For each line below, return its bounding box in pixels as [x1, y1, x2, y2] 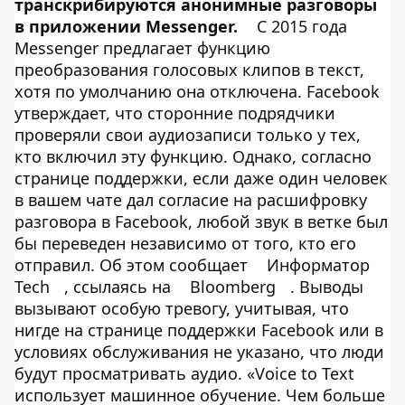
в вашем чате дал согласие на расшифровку [14, 189, 367, 211]
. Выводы [290, 276, 363, 297]
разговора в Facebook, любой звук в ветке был [14, 211, 388, 232]
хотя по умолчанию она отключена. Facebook [14, 80, 380, 102]
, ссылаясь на [64, 276, 175, 297]
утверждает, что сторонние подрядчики [14, 102, 335, 124]
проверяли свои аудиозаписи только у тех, [14, 124, 361, 146]
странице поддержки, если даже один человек [14, 167, 388, 189]
